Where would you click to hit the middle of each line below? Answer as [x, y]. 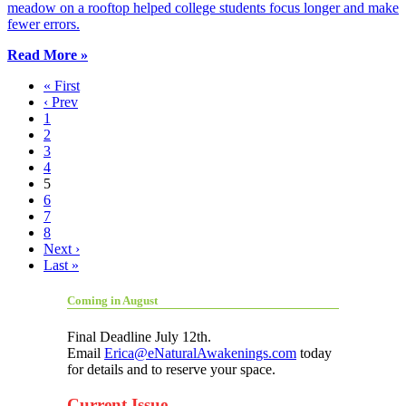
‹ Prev [61, 101]
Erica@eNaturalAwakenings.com [200, 353]
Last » [61, 265]
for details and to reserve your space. [171, 370]
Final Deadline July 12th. [139, 337]
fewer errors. [43, 24]
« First [62, 85]
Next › [62, 248]
